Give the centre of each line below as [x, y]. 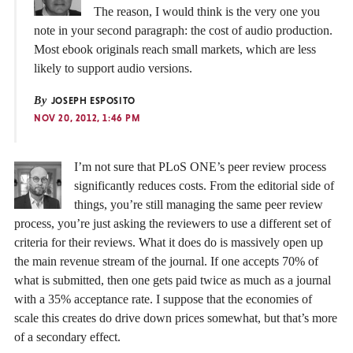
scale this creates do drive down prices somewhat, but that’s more [176, 318]
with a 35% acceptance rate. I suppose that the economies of [163, 299]
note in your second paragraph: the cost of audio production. [183, 30]
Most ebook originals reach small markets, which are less [175, 49]
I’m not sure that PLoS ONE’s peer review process [200, 166]
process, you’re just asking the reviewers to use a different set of [173, 223]
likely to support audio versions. [113, 68]
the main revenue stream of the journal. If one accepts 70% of [166, 261]
